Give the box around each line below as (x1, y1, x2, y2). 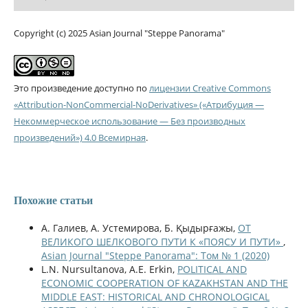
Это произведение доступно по (13, 81, 149, 94)
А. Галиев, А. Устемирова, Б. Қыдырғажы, (41, 221, 238, 234)
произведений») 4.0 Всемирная (13, 131, 146, 144)
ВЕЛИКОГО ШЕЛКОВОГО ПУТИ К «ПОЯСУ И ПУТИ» (41, 234, 283, 248)
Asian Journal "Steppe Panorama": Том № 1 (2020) (41, 248, 269, 262)
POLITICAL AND (177, 262, 247, 276)
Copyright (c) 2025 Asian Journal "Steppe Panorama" (13, 26, 225, 39)
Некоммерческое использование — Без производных (13, 114, 245, 127)
